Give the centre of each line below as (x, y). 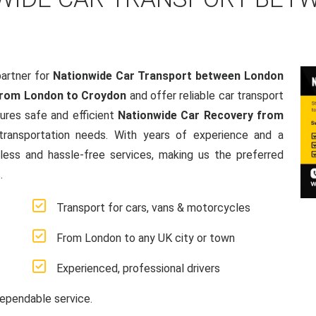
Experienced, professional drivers (138, 268)
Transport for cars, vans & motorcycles (153, 208)
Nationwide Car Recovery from (201, 115)
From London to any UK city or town (146, 238)
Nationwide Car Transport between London (168, 76)
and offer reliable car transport (205, 96)
